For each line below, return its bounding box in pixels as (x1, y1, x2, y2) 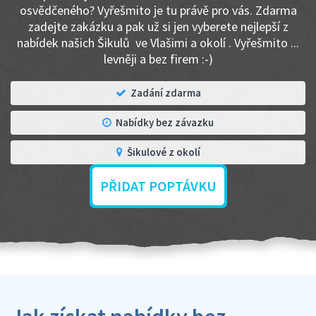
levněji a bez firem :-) (103, 51, 213, 67)
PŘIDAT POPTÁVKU (99, 177, 217, 195)
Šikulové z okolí (126, 145, 200, 159)
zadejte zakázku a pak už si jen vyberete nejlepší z (28, 18, 288, 35)
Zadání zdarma (130, 86, 201, 99)
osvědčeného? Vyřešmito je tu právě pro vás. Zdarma (19, 2, 297, 18)
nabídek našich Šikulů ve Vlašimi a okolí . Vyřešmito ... (17, 35, 299, 51)
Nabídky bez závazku (116, 116, 214, 129)
